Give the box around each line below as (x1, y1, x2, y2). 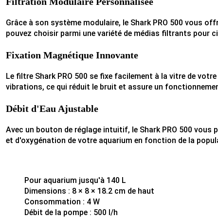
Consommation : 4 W (24, 197, 100, 207)
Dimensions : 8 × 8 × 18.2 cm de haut (24, 186, 154, 196)
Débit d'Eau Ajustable (6, 103, 98, 114)
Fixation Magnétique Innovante (6, 50, 138, 61)
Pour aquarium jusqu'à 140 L (24, 176, 126, 185)
